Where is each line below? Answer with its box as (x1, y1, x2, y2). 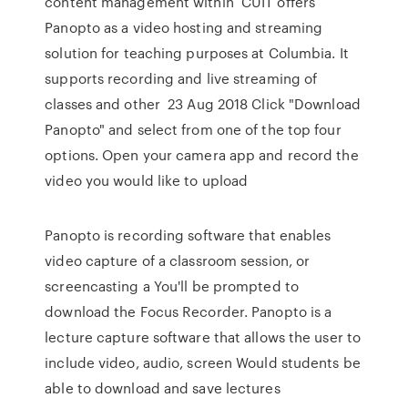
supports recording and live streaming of (45, 68, 318, 88)
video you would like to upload (45, 170, 252, 190)
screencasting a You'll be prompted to (45, 276, 299, 296)
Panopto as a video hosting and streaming (45, 17, 323, 37)
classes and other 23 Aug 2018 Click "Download (45, 94, 361, 114)
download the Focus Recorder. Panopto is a (45, 301, 332, 321)
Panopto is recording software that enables (45, 225, 331, 245)
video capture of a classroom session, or (45, 250, 311, 270)
